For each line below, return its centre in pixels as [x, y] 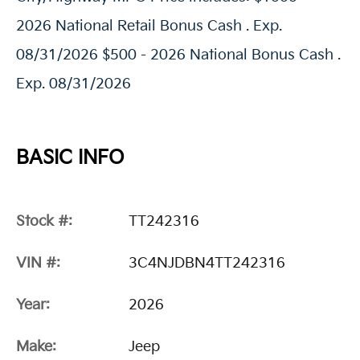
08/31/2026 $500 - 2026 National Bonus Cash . [178, 55]
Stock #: [44, 222]
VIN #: [38, 264]
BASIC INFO [70, 158]
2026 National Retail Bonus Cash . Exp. [149, 27]
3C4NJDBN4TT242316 [207, 264]
